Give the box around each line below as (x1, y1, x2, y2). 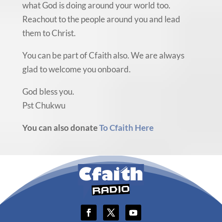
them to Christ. (22, 27, 76, 38)
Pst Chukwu (22, 100, 65, 111)
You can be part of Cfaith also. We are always (22, 50, 184, 60)
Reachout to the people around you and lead (22, 13, 180, 24)
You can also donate (22, 122, 99, 133)
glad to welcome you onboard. (22, 63, 131, 74)
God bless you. (22, 86, 74, 97)
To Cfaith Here (99, 122, 154, 133)
